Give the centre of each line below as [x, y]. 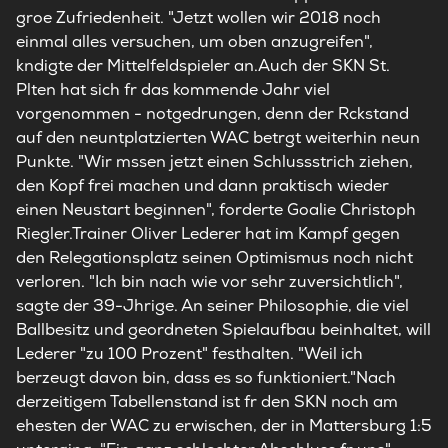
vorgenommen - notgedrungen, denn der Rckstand [212, 113]
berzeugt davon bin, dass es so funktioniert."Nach [206, 377]
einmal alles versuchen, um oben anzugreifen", [194, 41]
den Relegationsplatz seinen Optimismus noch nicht [214, 257]
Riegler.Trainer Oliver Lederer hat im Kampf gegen [208, 233]
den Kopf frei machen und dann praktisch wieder [202, 185]
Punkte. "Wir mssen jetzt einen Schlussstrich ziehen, [214, 161]
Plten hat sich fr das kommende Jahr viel [173, 89]
